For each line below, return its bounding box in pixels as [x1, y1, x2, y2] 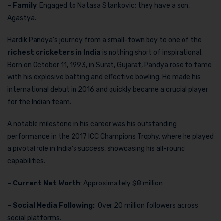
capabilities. [7, 157, 45, 166]
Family [13, 1, 37, 10]
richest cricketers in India [7, 48, 101, 57]
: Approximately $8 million [80, 179, 163, 188]
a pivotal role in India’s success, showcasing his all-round [7, 145, 185, 153]
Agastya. [7, 14, 36, 23]
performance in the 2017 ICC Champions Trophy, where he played [7, 132, 214, 141]
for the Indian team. [7, 98, 71, 107]
